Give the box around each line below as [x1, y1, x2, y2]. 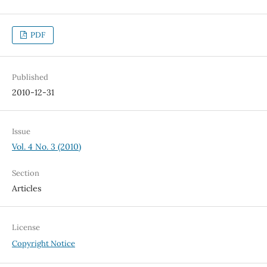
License [11, 222, 40, 233]
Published [11, 72, 48, 83]
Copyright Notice [11, 238, 75, 249]
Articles [11, 183, 41, 194]
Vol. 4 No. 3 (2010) [11, 141, 81, 153]
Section [11, 168, 39, 179]
